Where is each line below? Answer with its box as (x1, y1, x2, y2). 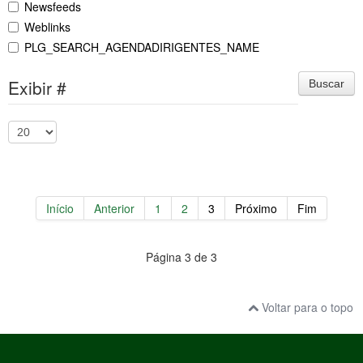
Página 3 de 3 (146, 249, 217, 266)
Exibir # (8, 75, 66, 100)
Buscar (309, 77, 344, 91)
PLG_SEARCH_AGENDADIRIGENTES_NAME (24, 39, 259, 56)
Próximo (235, 200, 277, 217)
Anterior (94, 200, 135, 217)
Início (46, 200, 74, 217)
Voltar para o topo (258, 299, 353, 316)
